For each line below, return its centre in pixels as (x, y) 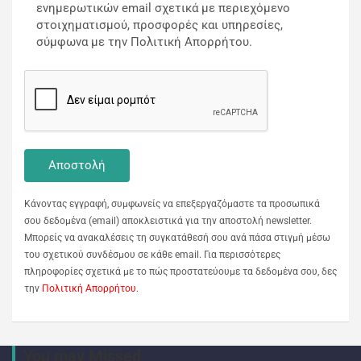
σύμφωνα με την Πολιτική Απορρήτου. (144, 42)
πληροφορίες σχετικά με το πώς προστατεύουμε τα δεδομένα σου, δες (180, 272)
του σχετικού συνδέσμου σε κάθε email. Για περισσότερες (152, 255)
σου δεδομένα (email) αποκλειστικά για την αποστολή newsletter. (168, 221)
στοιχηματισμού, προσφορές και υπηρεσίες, (160, 25)
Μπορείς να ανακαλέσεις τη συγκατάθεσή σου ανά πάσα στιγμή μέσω (177, 238)
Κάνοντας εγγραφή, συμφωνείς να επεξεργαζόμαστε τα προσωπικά (172, 204)
